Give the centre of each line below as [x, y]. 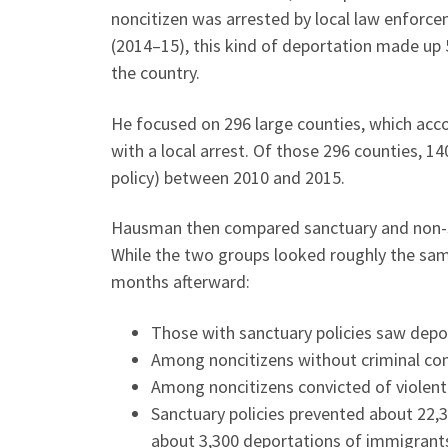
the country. [156, 73]
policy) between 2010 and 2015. [228, 177]
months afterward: [181, 282]
